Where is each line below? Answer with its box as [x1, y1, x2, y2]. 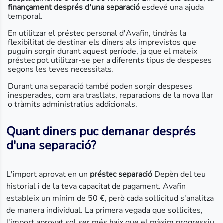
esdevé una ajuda [140, 2, 204, 13]
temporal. [8, 11, 45, 22]
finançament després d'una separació [8, 2, 140, 13]
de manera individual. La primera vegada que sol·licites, [6, 205, 203, 216]
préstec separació [90, 169, 153, 180]
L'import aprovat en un [6, 169, 90, 180]
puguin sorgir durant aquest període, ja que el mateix [8, 46, 197, 57]
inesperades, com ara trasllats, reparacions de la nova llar [8, 90, 213, 101]
